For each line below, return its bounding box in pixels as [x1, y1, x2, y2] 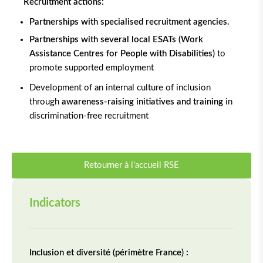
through [29, 97, 62, 106]
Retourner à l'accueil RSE [84, 161, 179, 170]
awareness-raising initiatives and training [62, 97, 223, 106]
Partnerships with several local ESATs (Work [29, 35, 203, 44]
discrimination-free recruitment [29, 112, 149, 120]
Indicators [29, 197, 80, 209]
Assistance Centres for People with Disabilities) [29, 49, 217, 58]
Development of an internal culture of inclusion [29, 83, 211, 92]
